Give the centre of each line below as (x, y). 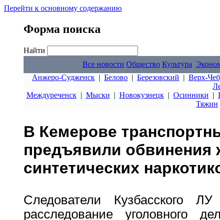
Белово (116, 77)
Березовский (158, 77)
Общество (143, 64)
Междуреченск (51, 95)
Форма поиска (62, 29)
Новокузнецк (141, 95)
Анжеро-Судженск (63, 77)
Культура (177, 64)
